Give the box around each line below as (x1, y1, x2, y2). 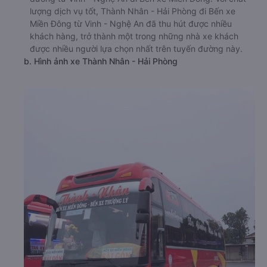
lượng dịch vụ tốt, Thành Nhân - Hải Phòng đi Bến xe (30, 6, 235, 16)
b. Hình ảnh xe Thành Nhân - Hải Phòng (24, 56, 178, 66)
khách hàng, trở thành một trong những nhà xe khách (30, 31, 238, 41)
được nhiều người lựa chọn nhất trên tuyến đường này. (30, 44, 243, 54)
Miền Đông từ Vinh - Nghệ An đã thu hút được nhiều (30, 18, 232, 29)
